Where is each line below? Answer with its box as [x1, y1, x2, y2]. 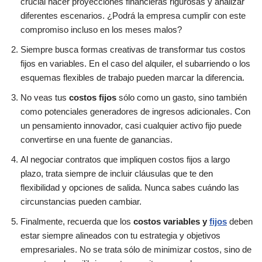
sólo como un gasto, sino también [116, 92, 247, 103]
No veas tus [20, 92, 69, 103]
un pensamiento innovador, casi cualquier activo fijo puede [20, 120, 242, 131]
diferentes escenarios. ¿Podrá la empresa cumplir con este [20, 11, 246, 21]
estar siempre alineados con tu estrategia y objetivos [20, 230, 220, 241]
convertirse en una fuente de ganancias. [20, 135, 173, 145]
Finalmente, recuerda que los [20, 216, 133, 227]
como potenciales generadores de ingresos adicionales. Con [20, 106, 250, 117]
